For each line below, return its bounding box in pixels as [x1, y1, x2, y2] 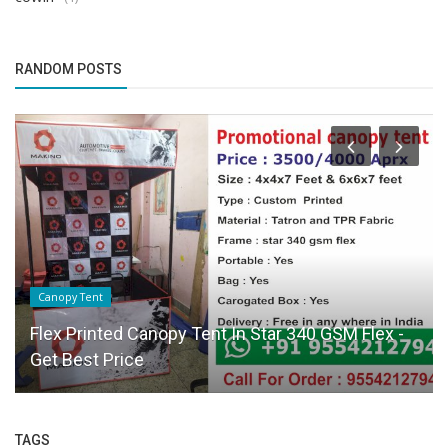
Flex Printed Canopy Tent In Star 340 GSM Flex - [30, 322, 404, 344]
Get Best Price [30, 348, 144, 370]
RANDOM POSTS [15, 61, 122, 78]
